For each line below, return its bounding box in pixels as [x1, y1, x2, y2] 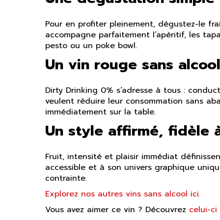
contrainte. [45, 172, 87, 184]
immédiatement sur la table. [45, 106, 156, 118]
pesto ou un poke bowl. [45, 39, 137, 52]
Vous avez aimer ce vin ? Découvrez [45, 203, 189, 216]
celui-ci [189, 203, 217, 216]
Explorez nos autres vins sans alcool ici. [45, 188, 200, 200]
